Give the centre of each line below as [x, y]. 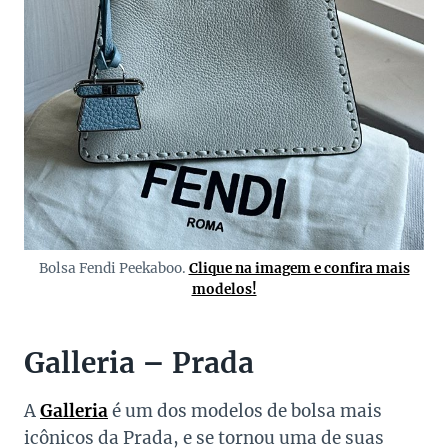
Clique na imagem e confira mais [299, 269]
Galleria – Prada [139, 363]
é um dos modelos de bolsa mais [245, 411]
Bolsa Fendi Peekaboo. [113, 269]
